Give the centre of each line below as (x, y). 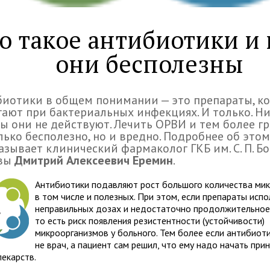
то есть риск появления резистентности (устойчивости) (150, 221)
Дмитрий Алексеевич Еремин (94, 160)
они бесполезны (150, 64)
